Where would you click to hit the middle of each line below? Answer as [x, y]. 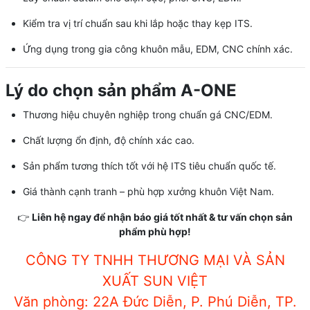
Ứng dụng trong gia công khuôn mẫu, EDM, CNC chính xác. [157, 48]
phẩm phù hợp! [155, 231]
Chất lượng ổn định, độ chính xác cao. [108, 140]
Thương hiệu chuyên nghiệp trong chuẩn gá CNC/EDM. [147, 114]
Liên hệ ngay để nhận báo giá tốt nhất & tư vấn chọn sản [162, 217]
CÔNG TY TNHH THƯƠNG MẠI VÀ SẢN [155, 260]
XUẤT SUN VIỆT [155, 281]
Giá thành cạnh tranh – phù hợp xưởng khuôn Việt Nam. [148, 191]
